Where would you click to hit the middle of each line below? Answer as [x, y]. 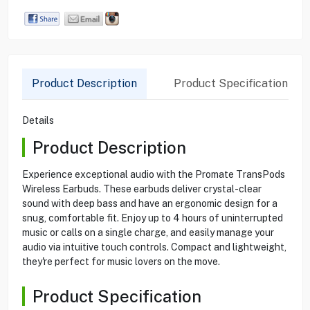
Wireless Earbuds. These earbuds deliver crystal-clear [142, 189]
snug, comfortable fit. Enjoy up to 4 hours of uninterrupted [152, 218]
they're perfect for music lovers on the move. [121, 261]
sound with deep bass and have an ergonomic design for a [149, 203]
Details [38, 120]
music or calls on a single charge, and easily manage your [148, 232]
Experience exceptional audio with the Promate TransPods [153, 174]
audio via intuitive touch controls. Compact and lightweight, [154, 247]
